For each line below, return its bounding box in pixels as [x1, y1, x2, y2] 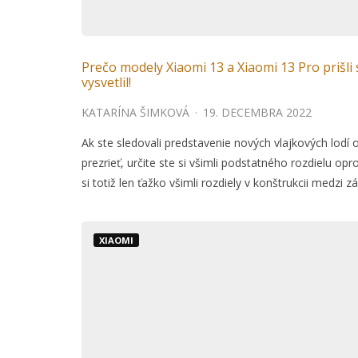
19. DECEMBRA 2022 [203, 105, 312, 121]
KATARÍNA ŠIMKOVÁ [82, 105, 189, 121]
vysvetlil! [82, 74, 131, 92]
